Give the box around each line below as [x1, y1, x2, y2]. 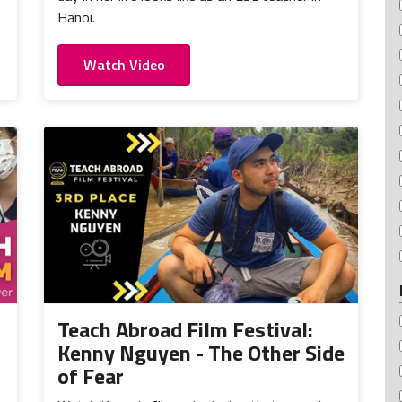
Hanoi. [57, 6, 95, 29]
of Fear [57, 359, 124, 392]
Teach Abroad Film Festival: [57, 312, 313, 345]
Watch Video [83, 54, 165, 76]
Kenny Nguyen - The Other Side [57, 336, 345, 369]
